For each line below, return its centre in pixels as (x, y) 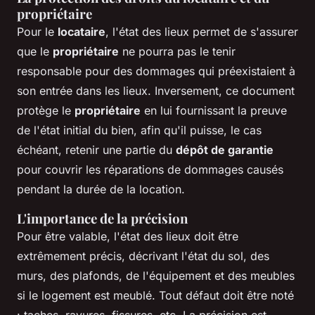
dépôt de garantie (225, 149)
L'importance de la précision (102, 218)
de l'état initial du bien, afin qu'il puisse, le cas (139, 130)
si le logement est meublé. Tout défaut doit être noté (155, 295)
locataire (82, 31)
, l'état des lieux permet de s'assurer (202, 31)
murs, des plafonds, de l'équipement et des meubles (156, 275)
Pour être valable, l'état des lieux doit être (128, 236)
